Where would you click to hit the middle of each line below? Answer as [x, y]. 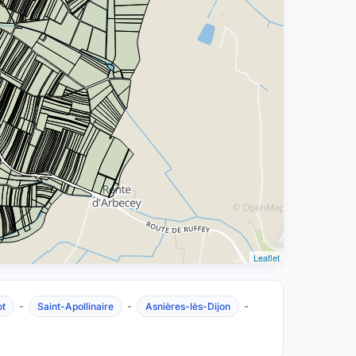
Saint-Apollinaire [75, 306]
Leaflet [266, 257]
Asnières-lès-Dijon [188, 306]
